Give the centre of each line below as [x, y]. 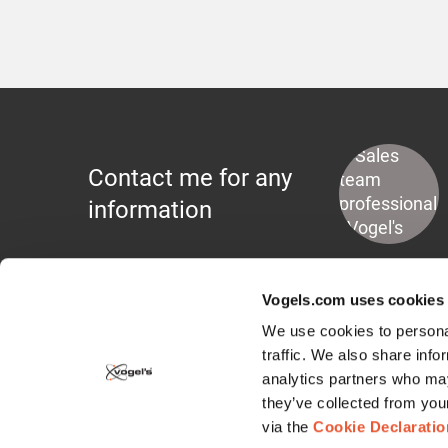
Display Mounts [141, 396]
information [150, 210]
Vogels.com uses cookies [353, 299]
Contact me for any [190, 178]
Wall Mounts [116, 433]
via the [288, 427]
